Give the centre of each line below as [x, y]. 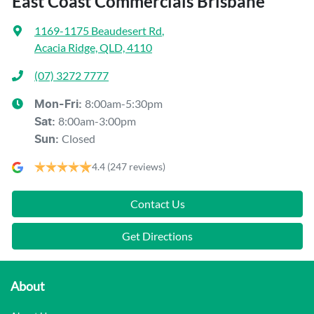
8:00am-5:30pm [124, 104]
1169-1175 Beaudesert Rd [98, 31]
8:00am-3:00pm [97, 121]
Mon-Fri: [60, 105]
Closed [78, 139]
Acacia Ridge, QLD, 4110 [93, 48]
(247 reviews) [136, 167]
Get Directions [157, 236]
